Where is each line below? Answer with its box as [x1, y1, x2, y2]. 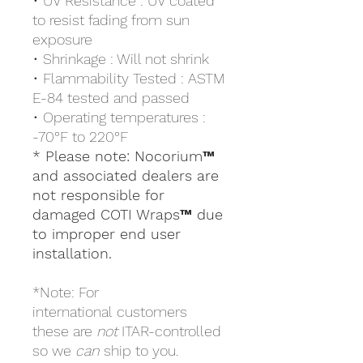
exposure [32, 31, 92, 49]
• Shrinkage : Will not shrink [32, 50, 209, 68]
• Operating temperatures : [32, 109, 206, 126]
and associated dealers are [32, 167, 219, 185]
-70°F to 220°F [32, 128, 128, 146]
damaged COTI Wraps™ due [32, 206, 223, 224]
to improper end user [32, 225, 181, 243]
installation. [32, 245, 112, 263]
